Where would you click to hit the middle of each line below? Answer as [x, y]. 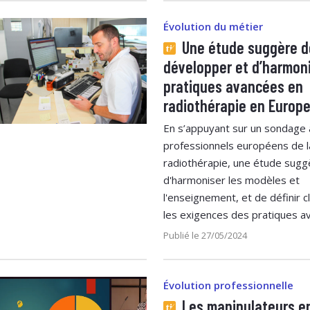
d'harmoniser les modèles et [231, 180]
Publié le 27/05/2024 [205, 235]
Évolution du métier [213, 26]
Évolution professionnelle [228, 285]
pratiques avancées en [233, 86]
